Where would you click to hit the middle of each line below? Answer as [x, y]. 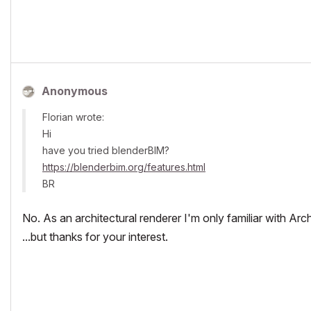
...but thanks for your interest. [95, 237]
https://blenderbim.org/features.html [124, 167]
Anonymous [75, 91]
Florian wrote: [73, 117]
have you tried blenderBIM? [106, 150]
